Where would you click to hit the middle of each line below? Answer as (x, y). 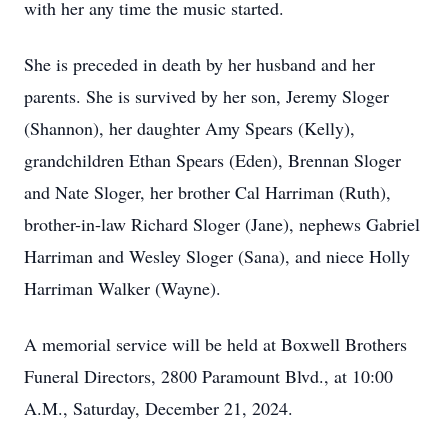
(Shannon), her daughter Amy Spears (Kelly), (189, 128)
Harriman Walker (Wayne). (122, 288)
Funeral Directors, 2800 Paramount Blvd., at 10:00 (208, 376)
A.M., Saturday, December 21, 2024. (161, 408)
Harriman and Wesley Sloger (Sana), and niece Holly (217, 256)
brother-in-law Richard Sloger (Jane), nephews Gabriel (222, 224)
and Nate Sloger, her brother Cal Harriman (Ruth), (207, 192)
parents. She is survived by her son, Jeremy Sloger (206, 96)
